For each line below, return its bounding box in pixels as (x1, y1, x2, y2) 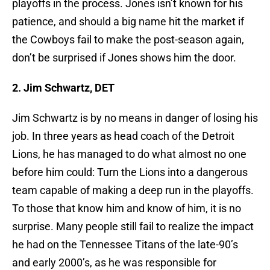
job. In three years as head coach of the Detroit (12, 130, 234, 143)
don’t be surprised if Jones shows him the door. (12, 51, 236, 64)
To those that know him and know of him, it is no (12, 202, 241, 215)
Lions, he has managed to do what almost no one (12, 148, 246, 161)
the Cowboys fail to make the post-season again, (12, 33, 244, 46)
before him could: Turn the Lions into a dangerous (12, 166, 248, 179)
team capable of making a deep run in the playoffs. (12, 184, 254, 197)
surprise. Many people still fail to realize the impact (12, 220, 254, 233)
